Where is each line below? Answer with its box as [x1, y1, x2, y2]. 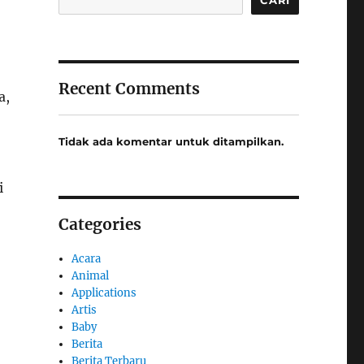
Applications [71, 286, 137, 301]
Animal [71, 269, 110, 284]
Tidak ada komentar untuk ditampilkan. [58, 135, 284, 149]
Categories [58, 214, 141, 235]
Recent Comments [58, 78, 200, 98]
